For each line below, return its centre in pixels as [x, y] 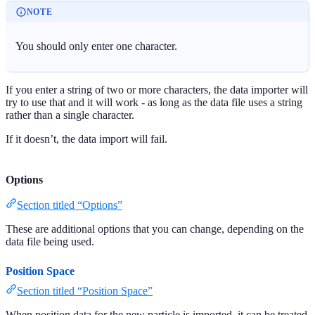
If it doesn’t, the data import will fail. [86, 139]
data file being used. [50, 241]
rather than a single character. [70, 115]
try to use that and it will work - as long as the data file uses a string [154, 102]
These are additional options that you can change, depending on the [155, 229]
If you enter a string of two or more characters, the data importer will [157, 89]
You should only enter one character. [97, 46]
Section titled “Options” [70, 205]
